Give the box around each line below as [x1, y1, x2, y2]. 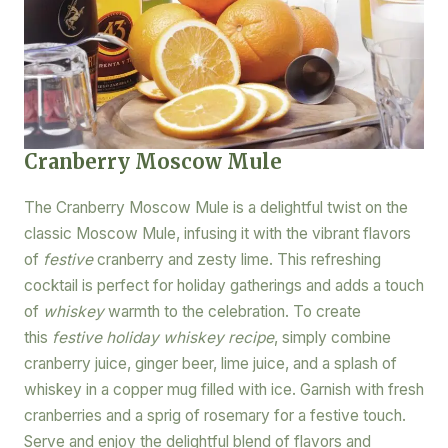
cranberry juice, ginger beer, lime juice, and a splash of [23, 354, 397, 374]
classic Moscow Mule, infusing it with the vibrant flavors [23, 224, 411, 244]
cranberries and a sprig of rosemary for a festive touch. [23, 406, 406, 426]
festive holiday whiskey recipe [51, 328, 274, 348]
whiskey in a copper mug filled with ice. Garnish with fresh [23, 380, 424, 400]
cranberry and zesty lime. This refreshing [92, 250, 381, 270]
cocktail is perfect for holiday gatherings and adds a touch [23, 276, 424, 296]
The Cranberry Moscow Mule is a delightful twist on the [23, 198, 408, 218]
